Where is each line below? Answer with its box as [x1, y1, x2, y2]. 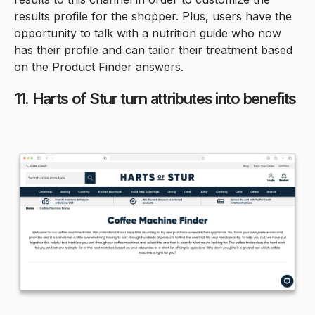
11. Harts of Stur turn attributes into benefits [14, 89, 296, 108]
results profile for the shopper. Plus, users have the [14, 8, 292, 23]
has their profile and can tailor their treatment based [14, 42, 292, 57]
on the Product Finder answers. [14, 59, 184, 74]
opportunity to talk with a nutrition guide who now [14, 25, 281, 40]
